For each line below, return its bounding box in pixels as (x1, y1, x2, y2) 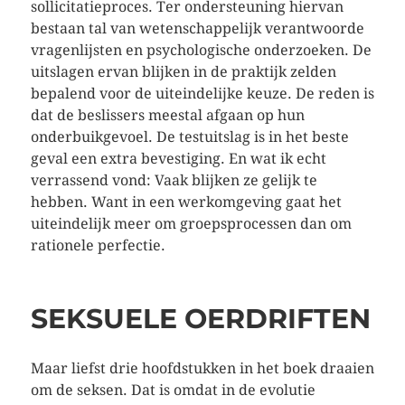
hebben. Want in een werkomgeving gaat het (30, 193, 342, 211)
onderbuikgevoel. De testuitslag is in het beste (30, 128, 349, 146)
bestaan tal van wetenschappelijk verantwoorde (30, 20, 364, 37)
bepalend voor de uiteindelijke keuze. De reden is (30, 85, 374, 102)
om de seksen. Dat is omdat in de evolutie (30, 381, 316, 399)
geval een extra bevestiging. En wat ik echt (30, 150, 326, 167)
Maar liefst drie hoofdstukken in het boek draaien (30, 360, 374, 377)
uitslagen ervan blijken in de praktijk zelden (30, 63, 336, 80)
